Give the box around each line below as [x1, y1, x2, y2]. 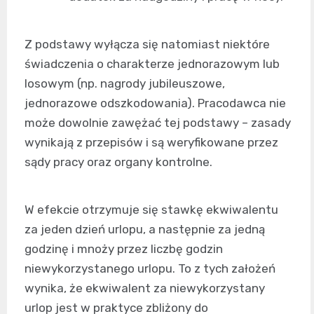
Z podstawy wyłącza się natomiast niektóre [25, 37, 270, 52]
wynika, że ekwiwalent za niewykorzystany [25, 281, 265, 296]
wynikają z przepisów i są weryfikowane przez [25, 135, 278, 150]
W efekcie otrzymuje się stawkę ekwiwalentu [25, 203, 278, 217]
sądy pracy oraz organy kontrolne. [25, 155, 212, 170]
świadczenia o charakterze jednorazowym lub [25, 57, 280, 71]
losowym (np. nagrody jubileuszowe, [25, 76, 225, 91]
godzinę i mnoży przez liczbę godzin [25, 242, 223, 257]
